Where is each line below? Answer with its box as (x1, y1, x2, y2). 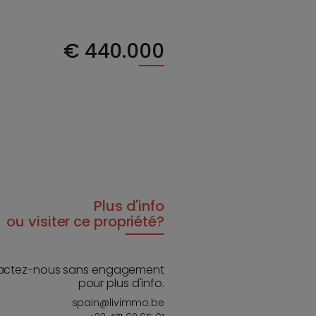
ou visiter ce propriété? (6, 211, 164, 231)
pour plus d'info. (78, 274, 164, 291)
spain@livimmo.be (71, 295, 164, 310)
